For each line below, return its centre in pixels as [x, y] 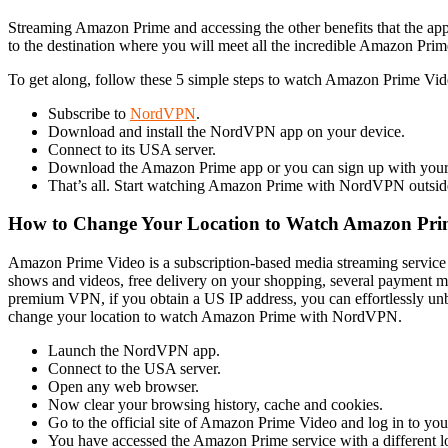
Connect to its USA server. [132, 149]
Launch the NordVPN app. [134, 351]
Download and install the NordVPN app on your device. [226, 131]
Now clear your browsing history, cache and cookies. [215, 405]
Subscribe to [89, 113]
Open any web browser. [123, 387]
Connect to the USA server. [134, 369]
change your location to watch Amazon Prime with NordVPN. [205, 317]
